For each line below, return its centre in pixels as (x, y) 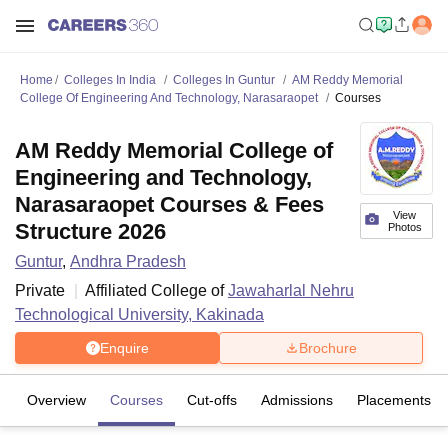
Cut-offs (212, 400)
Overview (56, 400)
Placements (394, 400)
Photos (404, 227)
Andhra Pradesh (128, 261)
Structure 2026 (90, 231)
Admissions (297, 400)
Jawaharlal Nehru (291, 290)
